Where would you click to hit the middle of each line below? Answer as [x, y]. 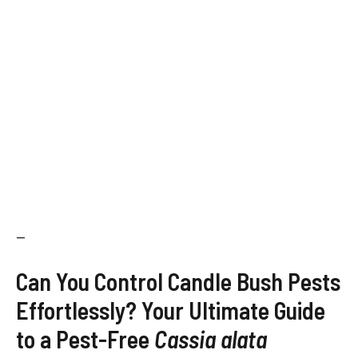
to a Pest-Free [85, 339]
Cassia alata [211, 339]
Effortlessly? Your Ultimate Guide [171, 310]
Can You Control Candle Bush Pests [178, 281]
